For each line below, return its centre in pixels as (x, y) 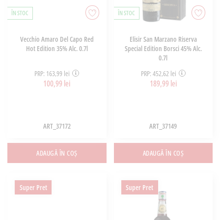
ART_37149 (163, 126)
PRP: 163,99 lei (52, 73)
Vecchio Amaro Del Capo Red (57, 39)
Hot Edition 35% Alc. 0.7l (57, 49)
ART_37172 (57, 126)
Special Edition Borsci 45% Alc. (163, 49)
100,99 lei (57, 83)
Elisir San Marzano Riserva (163, 39)
